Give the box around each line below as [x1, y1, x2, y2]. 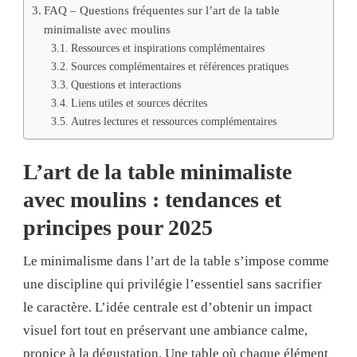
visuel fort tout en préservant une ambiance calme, [23, 323, 308, 339]
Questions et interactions [70, 78, 181, 91]
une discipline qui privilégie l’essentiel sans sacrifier [23, 277, 322, 292]
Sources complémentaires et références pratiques [70, 60, 288, 73]
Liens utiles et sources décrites [70, 96, 207, 109]
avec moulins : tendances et [23, 187, 281, 213]
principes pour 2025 [23, 215, 213, 241]
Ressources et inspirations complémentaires [70, 41, 265, 54]
